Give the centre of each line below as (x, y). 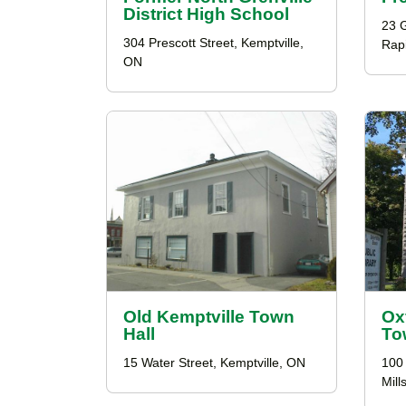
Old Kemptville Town (209, 317)
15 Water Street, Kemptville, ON (214, 363)
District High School (206, 14)
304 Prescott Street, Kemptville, (213, 43)
